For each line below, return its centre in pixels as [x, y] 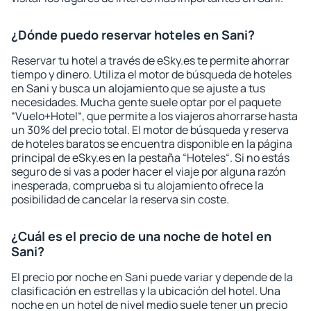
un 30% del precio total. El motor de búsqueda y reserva [150, 130]
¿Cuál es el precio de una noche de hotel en [141, 236]
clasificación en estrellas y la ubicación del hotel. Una [146, 291]
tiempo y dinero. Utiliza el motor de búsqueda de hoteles [151, 74]
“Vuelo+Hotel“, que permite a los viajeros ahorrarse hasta [154, 116]
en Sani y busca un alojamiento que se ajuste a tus [138, 88]
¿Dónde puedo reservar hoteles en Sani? [133, 35]
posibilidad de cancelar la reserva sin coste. [120, 199]
